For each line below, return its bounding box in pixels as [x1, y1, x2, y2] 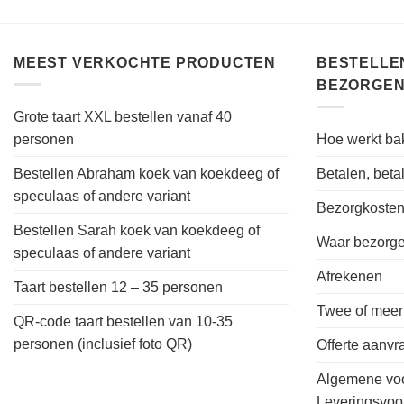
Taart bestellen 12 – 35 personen [14, 280, 223, 296]
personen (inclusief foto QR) [14, 336, 192, 353]
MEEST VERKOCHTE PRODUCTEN [14, 54, 276, 70]
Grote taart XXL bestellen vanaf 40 [14, 109, 232, 125]
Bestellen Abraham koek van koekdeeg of [14, 166, 279, 182]
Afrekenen [317, 269, 382, 285]
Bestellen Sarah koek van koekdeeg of [14, 223, 260, 239]
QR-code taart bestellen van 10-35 [14, 314, 233, 330]
